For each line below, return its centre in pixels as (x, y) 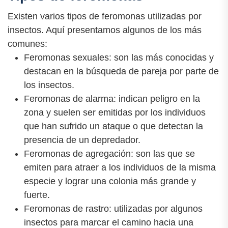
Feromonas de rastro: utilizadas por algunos (113, 208)
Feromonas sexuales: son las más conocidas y (119, 57)
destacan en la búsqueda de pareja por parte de (121, 71)
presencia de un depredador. (82, 140)
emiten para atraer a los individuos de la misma (120, 167)
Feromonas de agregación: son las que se (109, 153)
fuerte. (37, 195)
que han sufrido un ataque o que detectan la (113, 126)
